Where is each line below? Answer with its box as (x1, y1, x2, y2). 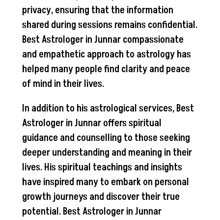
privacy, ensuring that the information (22, 3, 173, 17)
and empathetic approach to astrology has (22, 47, 191, 61)
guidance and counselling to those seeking (22, 131, 190, 145)
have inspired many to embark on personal (22, 175, 189, 189)
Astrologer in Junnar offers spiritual (22, 116, 162, 130)
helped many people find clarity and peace (22, 62, 190, 76)
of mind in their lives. (22, 77, 104, 91)
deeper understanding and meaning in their (22, 145, 192, 160)
